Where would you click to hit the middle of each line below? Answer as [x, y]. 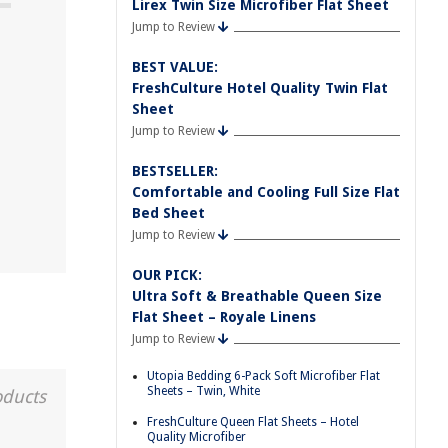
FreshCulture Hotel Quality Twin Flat [260, 88]
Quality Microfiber [196, 436]
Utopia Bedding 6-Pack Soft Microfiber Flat [263, 376]
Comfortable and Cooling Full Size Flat [266, 192]
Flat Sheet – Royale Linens [224, 317]
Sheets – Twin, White [203, 391]
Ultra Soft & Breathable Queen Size [257, 296]
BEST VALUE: [175, 67]
